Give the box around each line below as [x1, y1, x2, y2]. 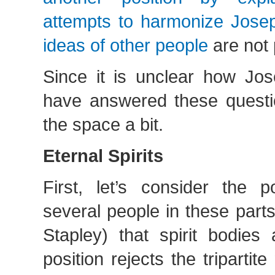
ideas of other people [43, 35, 208, 55]
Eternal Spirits [43, 145, 163, 166]
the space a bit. [43, 114, 163, 134]
